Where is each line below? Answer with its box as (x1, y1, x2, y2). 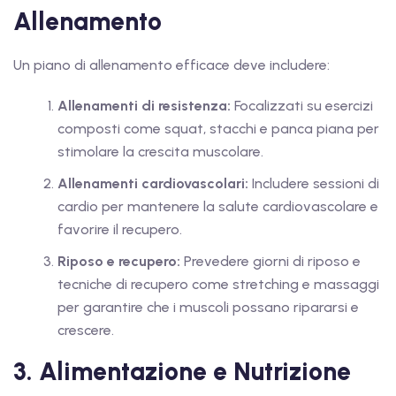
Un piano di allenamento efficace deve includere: (13, 57, 330, 74)
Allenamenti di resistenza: (57, 97, 231, 115)
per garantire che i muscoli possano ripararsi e (57, 299, 359, 316)
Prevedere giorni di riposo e (180, 253, 361, 270)
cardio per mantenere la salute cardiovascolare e (57, 198, 378, 216)
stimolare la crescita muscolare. (57, 143, 263, 161)
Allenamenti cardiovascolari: (57, 175, 248, 193)
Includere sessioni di (248, 175, 379, 193)
